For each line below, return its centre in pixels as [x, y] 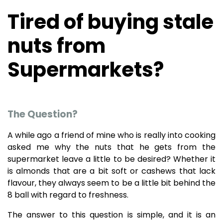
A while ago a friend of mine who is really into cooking [111, 135]
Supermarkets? [86, 70]
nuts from [56, 46]
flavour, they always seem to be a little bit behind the [111, 183]
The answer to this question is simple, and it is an [111, 215]
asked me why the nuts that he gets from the [111, 147]
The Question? [43, 114]
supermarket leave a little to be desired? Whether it [111, 159]
